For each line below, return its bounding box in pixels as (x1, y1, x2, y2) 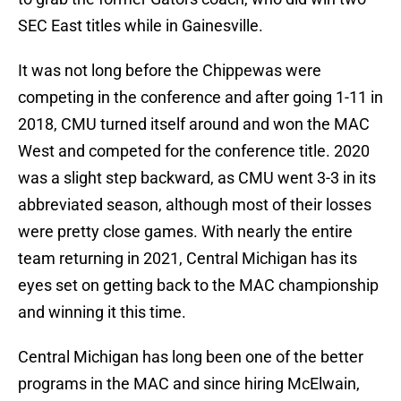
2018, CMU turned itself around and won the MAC (18, 115, 370, 134)
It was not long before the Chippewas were (18, 61, 321, 81)
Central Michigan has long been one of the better (18, 347, 363, 367)
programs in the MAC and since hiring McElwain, (18, 374, 360, 394)
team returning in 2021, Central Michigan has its (18, 249, 357, 269)
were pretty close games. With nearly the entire (18, 222, 353, 242)
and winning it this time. (18, 303, 186, 322)
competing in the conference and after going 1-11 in (18, 88, 383, 107)
